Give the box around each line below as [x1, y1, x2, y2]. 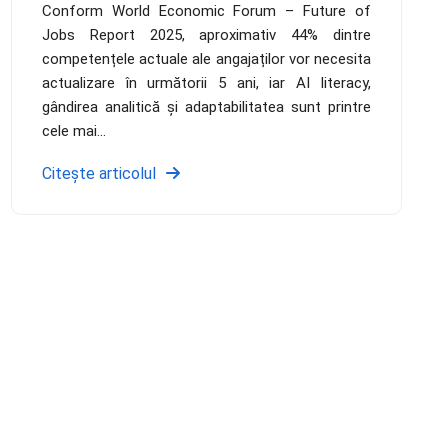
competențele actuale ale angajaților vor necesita [41, 49, 371, 68]
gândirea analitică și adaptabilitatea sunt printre [41, 97, 371, 116]
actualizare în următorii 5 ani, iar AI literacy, [41, 73, 371, 92]
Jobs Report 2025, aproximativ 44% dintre [41, 25, 371, 44]
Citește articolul [41, 163, 156, 183]
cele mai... [41, 121, 106, 140]
